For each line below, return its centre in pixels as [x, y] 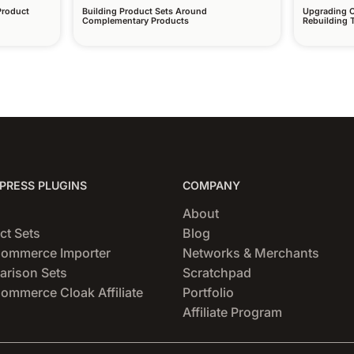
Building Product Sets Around [144, 11]
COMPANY [212, 185]
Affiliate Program [233, 312]
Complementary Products [135, 21]
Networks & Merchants [251, 252]
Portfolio [209, 292]
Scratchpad [217, 272]
